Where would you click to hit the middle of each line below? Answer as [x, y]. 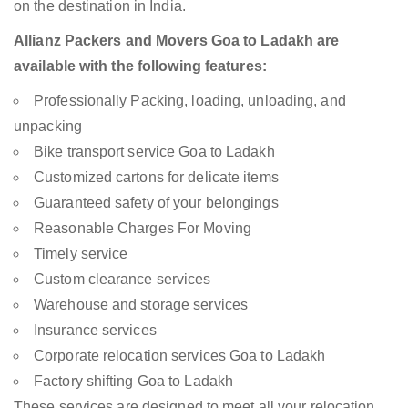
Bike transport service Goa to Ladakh [154, 152]
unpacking [48, 127]
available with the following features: [140, 66]
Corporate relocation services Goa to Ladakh [180, 356]
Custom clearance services [122, 280]
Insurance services [95, 331]
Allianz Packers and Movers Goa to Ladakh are [177, 41]
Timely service [81, 254]
